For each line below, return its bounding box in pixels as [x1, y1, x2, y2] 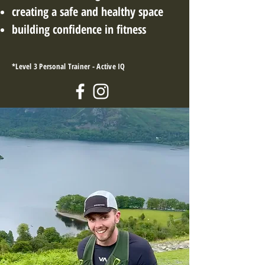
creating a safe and [12, 4, 101, 20]
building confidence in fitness [12, 21, 149, 37]
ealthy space [107, 4, 166, 20]
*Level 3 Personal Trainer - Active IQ [12, 61, 125, 72]
